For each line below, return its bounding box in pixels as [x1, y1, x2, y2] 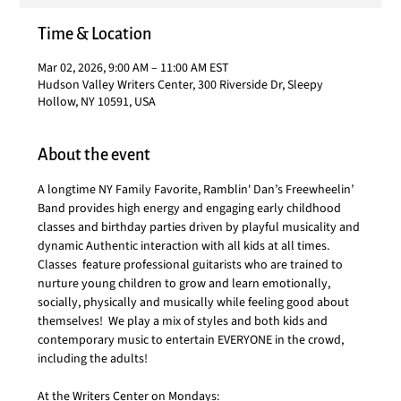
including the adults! [38, 350, 149, 368]
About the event [38, 146, 151, 164]
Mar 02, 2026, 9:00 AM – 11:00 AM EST [38, 59, 230, 77]
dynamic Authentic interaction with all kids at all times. [38, 237, 336, 255]
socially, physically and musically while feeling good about [38, 294, 353, 311]
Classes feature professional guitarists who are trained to [38, 256, 346, 274]
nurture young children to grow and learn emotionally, [38, 275, 334, 293]
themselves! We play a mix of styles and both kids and [38, 312, 331, 330]
